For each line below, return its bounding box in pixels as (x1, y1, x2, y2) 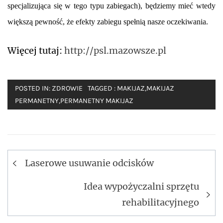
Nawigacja (7, 147, 80, 168)
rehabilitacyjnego (122, 196, 199, 208)
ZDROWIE (52, 84, 83, 93)
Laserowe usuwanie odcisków (25, 157, 154, 169)
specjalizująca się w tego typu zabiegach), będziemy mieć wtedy (7, 1, 216, 10)
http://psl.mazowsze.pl (64, 44, 166, 56)
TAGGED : (88, 84, 117, 93)
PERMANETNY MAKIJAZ (60, 96, 133, 105)
